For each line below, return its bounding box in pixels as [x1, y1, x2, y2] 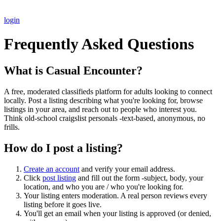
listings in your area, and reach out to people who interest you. [4, 105, 197, 113]
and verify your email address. [79, 164, 175, 173]
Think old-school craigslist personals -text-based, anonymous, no [4, 113, 205, 122]
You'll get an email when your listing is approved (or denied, [24, 209, 211, 218]
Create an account [24, 164, 79, 173]
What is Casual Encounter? [4, 64, 143, 77]
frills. [4, 122, 20, 131]
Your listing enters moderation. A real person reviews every [24, 191, 207, 200]
